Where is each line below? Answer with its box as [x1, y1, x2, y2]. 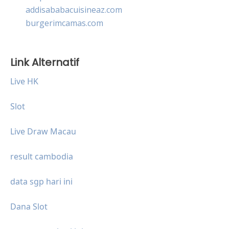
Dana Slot [10, 200, 48, 212]
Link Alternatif [10, 55, 79, 70]
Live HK [10, 75, 38, 87]
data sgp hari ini [10, 175, 73, 187]
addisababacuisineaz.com [26, 4, 122, 15]
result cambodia [10, 150, 73, 162]
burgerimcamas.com [26, 17, 103, 29]
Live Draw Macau [10, 125, 76, 137]
